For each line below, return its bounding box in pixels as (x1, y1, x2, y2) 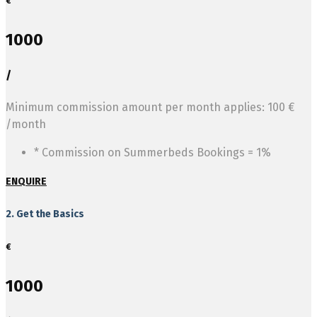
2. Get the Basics (6, 207, 84, 220)
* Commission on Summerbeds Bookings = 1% (34, 146, 271, 160)
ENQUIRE (6, 175, 47, 188)
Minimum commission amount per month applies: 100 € (6, 100, 294, 115)
